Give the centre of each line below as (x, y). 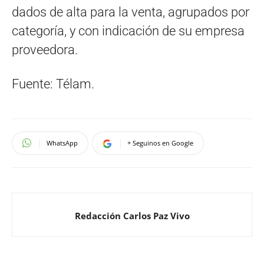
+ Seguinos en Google (160, 143)
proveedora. (45, 49)
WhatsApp (62, 143)
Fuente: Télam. (53, 84)
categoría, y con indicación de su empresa (128, 31)
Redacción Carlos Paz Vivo (132, 215)
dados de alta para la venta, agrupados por (131, 12)
